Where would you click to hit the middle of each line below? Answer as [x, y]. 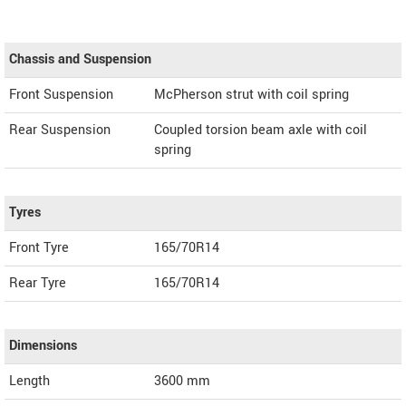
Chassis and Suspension [80, 59]
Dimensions [43, 345]
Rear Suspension [60, 130]
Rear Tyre [38, 283]
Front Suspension [61, 94]
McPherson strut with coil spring [251, 94]
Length [29, 381]
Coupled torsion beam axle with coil [261, 130]
